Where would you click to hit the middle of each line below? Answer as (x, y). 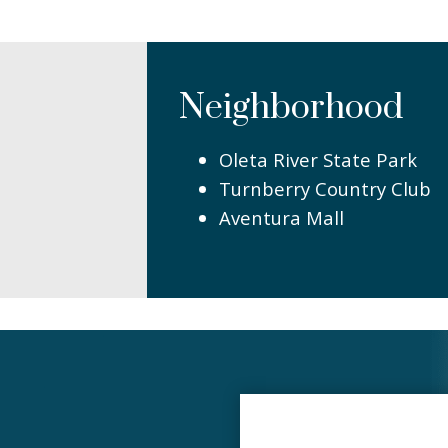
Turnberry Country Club (324, 188)
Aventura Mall (281, 217)
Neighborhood (290, 108)
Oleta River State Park (317, 159)
